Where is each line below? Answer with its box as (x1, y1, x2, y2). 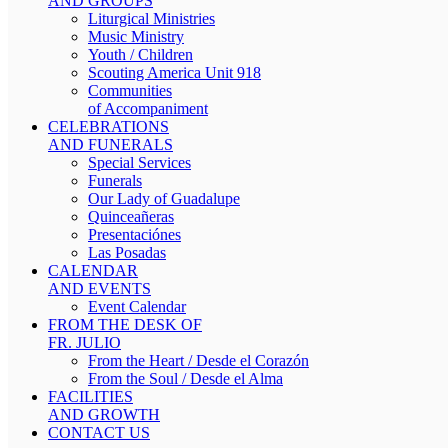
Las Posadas (88, 244, 166, 261)
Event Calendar (88, 298, 186, 315)
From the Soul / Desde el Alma (88, 370, 283, 387)
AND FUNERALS (48, 136, 173, 153)
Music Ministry (88, 28, 184, 45)
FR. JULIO (48, 334, 121, 351)
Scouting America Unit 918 (88, 64, 261, 81)
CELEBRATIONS (48, 118, 169, 135)
